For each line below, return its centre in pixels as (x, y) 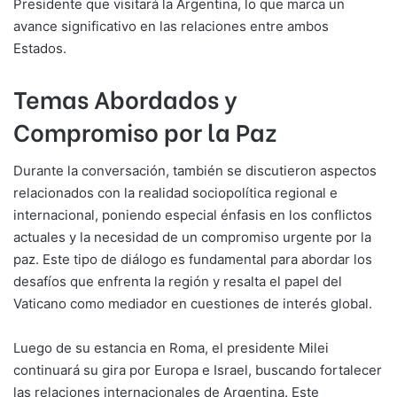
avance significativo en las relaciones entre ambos (171, 27)
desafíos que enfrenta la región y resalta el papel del (178, 281)
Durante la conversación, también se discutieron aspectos (195, 170)
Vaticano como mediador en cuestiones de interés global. (193, 303)
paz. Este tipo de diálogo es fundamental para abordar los (193, 259)
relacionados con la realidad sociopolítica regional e (175, 192)
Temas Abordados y (125, 98)
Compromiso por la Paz (145, 131)
